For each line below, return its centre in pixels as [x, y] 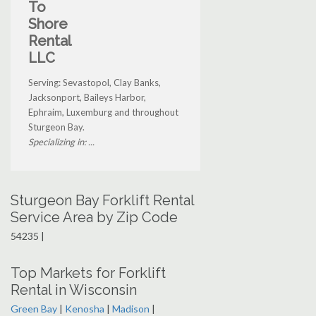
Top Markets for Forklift [88, 273]
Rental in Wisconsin [74, 290]
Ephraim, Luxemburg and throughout [103, 113]
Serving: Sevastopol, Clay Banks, [95, 83]
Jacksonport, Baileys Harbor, [87, 98]
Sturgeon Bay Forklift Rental [102, 201]
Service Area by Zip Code [94, 218]
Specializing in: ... [61, 142]
